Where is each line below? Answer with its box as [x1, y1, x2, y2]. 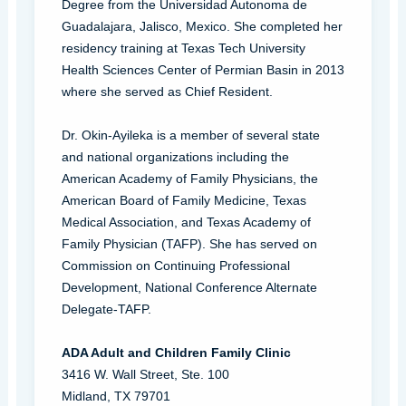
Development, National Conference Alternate [61, 279, 317, 295]
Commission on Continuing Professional [61, 257, 290, 273]
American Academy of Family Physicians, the [61, 170, 318, 186]
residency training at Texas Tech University [61, 40, 305, 55]
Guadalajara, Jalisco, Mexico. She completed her [61, 18, 343, 34]
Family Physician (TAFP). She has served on [61, 236, 317, 251]
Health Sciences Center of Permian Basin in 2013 [61, 62, 344, 77]
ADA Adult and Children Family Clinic [61, 344, 291, 360]
